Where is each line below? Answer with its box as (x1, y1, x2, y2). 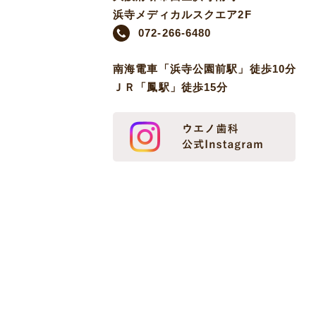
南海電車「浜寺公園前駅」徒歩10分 (113, 62, 297, 75)
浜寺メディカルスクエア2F (113, 8, 252, 20)
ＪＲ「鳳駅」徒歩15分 (113, 80, 229, 93)
